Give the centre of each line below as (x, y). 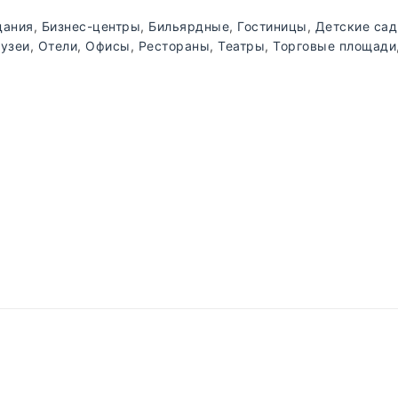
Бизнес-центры (91, 26)
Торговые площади (334, 46)
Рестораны (174, 46)
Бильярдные (189, 26)
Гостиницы (272, 26)
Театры (241, 46)
